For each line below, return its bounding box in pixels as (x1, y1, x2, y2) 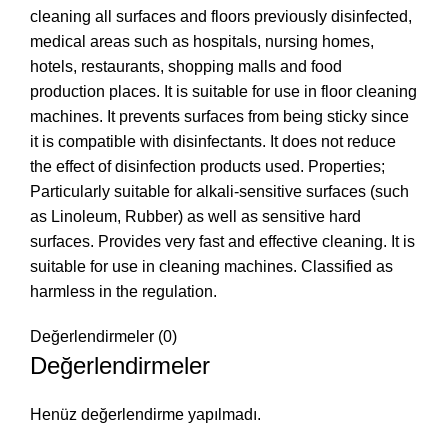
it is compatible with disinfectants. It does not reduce (30, 132, 396, 150)
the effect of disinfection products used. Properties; (30, 157, 385, 175)
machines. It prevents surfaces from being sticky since (30, 107, 409, 125)
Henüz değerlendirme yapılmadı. (30, 405, 261, 423)
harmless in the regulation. (30, 282, 217, 300)
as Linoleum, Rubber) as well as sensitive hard (30, 207, 361, 225)
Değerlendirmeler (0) (30, 327, 177, 345)
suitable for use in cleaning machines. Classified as (30, 257, 393, 275)
